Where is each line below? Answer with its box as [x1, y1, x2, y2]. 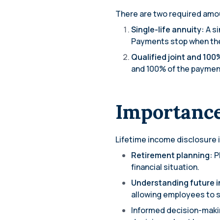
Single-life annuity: [131, 24, 206, 35]
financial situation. [131, 162, 199, 172]
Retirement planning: [131, 150, 214, 161]
